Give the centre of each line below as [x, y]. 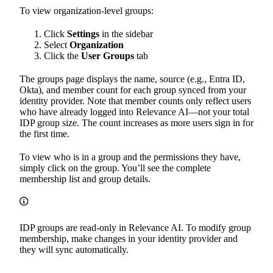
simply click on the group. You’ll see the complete [115, 168]
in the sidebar [126, 34]
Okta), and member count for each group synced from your [133, 90]
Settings [83, 34]
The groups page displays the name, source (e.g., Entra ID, [132, 79]
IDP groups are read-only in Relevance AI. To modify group [135, 228]
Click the [62, 56]
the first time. [44, 134]
